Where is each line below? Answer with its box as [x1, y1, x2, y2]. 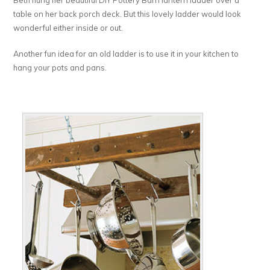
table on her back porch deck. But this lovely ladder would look [13, 9, 242, 19]
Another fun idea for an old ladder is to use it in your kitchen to [13, 49, 239, 59]
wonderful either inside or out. [13, 23, 124, 33]
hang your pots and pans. [13, 63, 107, 73]
